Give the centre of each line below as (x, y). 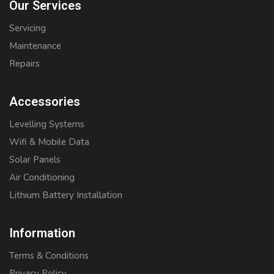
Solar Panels (35, 160)
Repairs (24, 64)
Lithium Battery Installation (66, 195)
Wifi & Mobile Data (49, 142)
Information (42, 233)
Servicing (28, 28)
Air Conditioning (42, 178)
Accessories (45, 102)
